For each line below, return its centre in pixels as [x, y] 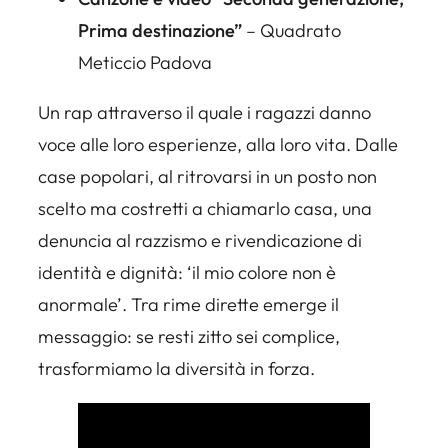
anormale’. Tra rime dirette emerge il [188, 304]
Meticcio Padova [145, 62]
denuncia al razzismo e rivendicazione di [200, 240]
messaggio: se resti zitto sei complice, [189, 336]
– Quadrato [291, 30]
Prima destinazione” [160, 30]
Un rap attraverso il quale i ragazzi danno [204, 112]
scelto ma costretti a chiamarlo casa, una [205, 208]
